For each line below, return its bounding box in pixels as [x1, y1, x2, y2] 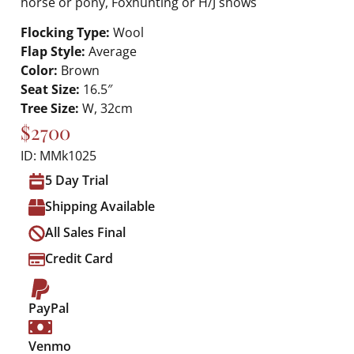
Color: [21, 62, 58, 79]
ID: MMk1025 [21, 147, 96, 164]
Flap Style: [21, 43, 85, 60]
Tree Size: [21, 100, 79, 117]
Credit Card [45, 250, 113, 267]
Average [85, 43, 137, 60]
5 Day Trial [45, 171, 108, 189]
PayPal [28, 299, 69, 317]
